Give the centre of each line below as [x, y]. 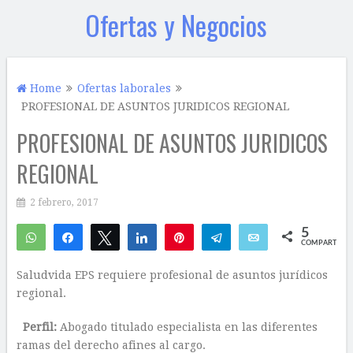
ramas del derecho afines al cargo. [111, 345]
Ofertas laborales [124, 88]
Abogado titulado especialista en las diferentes [188, 327]
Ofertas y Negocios [176, 25]
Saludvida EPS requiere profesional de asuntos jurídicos [172, 275]
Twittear [141, 237]
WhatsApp [74, 237]
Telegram [254, 237]
